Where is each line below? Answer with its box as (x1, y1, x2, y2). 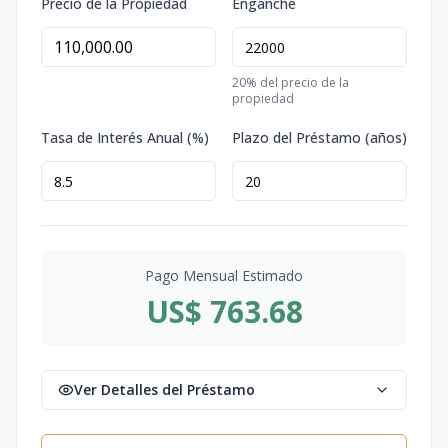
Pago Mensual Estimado (145, 266, 303, 285)
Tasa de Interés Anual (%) (41, 128, 209, 147)
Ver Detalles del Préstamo (74, 380, 255, 399)
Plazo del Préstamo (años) (232, 128, 407, 147)
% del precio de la (246, 74, 349, 91)
